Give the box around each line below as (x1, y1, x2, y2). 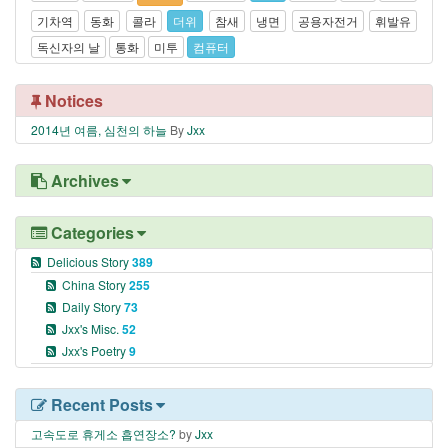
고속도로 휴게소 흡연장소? (31, 424, 176, 442)
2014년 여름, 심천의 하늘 (31, 120, 167, 138)
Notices (41, 88, 103, 112)
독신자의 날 (37, 37, 100, 55)
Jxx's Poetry (62, 341, 129, 359)
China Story (62, 275, 129, 293)
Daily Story (62, 297, 124, 315)
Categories (47, 220, 134, 244)
